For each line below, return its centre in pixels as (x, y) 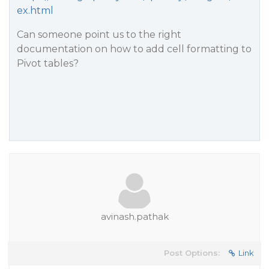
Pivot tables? (48, 63)
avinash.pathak (134, 216)
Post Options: (192, 253)
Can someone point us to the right (99, 35)
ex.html (35, 11)
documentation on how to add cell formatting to (134, 49)
